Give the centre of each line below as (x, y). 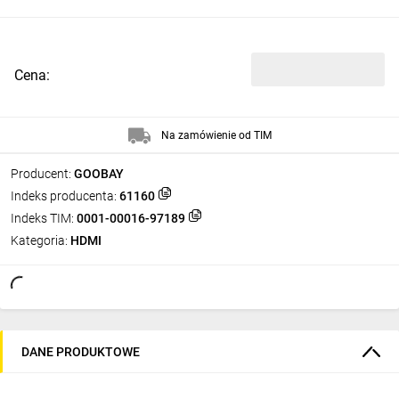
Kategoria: (39, 240)
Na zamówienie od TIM (216, 135)
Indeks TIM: (42, 218)
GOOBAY (99, 174)
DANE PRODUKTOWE (81, 351)
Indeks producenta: (64, 196)
